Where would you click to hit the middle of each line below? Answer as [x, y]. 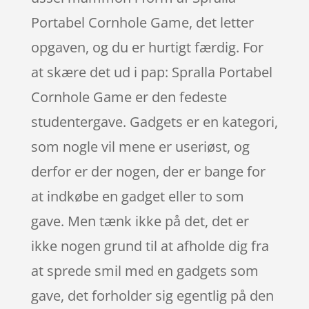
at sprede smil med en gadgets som [144, 270]
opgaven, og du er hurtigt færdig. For [147, 47]
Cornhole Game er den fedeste [129, 97]
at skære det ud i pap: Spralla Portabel [151, 72]
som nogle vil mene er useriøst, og [140, 146]
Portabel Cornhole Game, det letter [142, 22]
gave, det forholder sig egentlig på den [152, 295]
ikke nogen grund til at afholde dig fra [150, 246]
